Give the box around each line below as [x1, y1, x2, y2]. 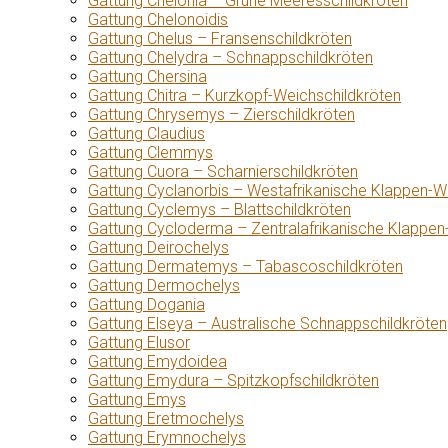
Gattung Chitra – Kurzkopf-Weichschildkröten [88, 86, 401, 105]
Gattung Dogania [88, 295, 205, 314]
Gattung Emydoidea [88, 352, 227, 371]
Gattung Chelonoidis [88, 10, 228, 29]
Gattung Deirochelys [88, 238, 229, 257]
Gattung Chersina [88, 67, 207, 86]
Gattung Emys [88, 390, 186, 409]
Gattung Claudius [88, 124, 205, 143]
